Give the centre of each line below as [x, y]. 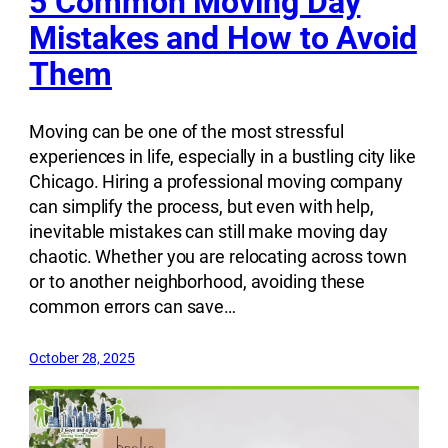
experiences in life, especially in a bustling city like [222, 156]
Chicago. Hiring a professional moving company [216, 181]
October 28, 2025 [82, 357]
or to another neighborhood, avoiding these [197, 281]
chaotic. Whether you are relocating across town [218, 256]
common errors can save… [133, 306]
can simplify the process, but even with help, [201, 206]
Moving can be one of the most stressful [186, 131]
